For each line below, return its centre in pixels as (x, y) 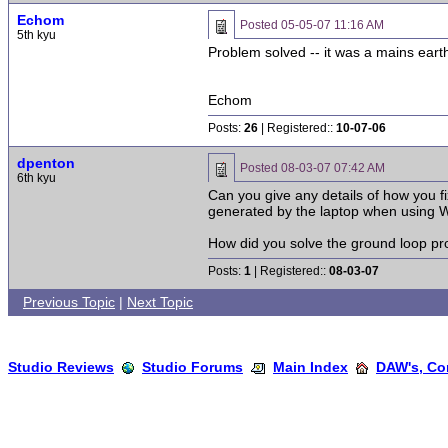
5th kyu (36, 35)
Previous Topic (69, 302)
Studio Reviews (61, 367)
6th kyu (36, 178)
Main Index (310, 367)
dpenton (46, 163)
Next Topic (160, 302)
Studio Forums (192, 367)
